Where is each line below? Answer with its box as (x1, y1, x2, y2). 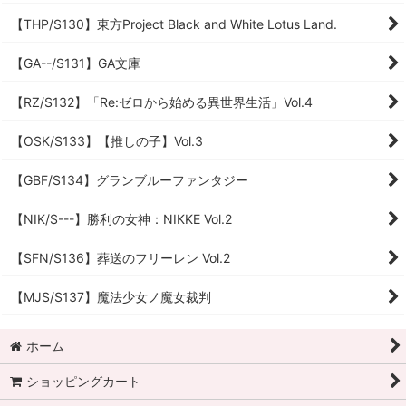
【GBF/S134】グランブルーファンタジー (11, 172, 248, 188)
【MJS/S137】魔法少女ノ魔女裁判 (11, 289, 211, 304)
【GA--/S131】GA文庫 (11, 55, 140, 71)
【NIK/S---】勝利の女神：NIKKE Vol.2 (11, 211, 232, 227)
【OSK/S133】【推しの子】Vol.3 (11, 133, 203, 149)
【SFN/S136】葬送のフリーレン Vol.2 (11, 250, 230, 266)
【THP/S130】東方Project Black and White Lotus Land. (11, 16, 337, 32)
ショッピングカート (26, 373, 141, 389)
